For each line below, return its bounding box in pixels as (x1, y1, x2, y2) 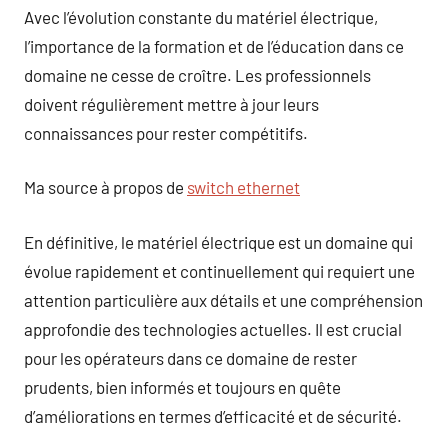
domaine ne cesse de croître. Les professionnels (24, 64, 371, 85)
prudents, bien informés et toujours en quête (24, 376, 341, 397)
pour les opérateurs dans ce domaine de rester (24, 347, 357, 368)
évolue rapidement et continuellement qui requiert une (24, 260, 415, 281)
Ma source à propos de (24, 177, 187, 197)
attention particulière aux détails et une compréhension (24, 289, 423, 310)
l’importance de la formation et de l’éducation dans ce (24, 35, 404, 56)
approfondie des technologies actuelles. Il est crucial (24, 318, 402, 339)
